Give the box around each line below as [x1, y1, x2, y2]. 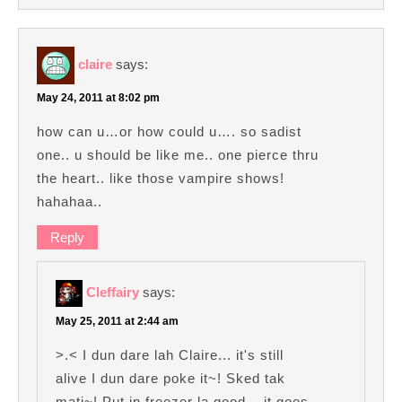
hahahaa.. [37, 194, 102, 210]
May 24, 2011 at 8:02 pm [37, 92, 160, 105]
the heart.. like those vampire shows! [37, 170, 284, 187]
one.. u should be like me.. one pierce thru [37, 147, 319, 163]
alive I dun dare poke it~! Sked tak [56, 370, 285, 386]
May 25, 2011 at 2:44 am [56, 314, 179, 328]
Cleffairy [86, 284, 139, 301]
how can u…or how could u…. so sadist [37, 124, 301, 140]
